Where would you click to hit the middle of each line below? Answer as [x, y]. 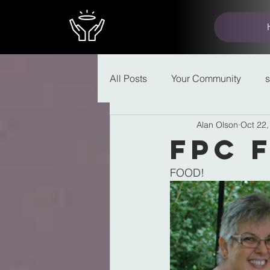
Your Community [206, 78]
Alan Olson [217, 124]
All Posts [128, 78]
